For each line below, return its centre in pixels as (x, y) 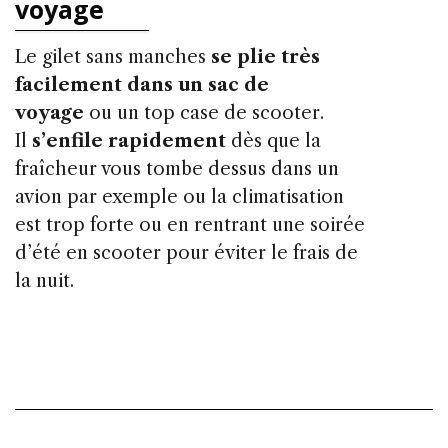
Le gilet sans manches (113, 56)
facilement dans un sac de (142, 84)
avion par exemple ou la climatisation (179, 196)
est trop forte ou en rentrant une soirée (190, 224)
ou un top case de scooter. (204, 112)
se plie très (265, 56)
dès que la (273, 140)
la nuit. (44, 280)
